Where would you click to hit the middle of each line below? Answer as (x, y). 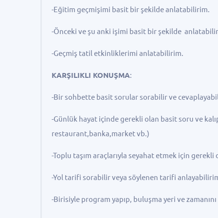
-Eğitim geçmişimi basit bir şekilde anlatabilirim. (131, 9)
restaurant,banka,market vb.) (101, 134)
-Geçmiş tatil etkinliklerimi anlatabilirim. (118, 53)
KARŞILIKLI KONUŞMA (91, 75)
